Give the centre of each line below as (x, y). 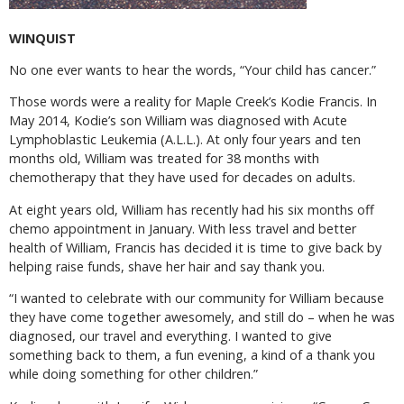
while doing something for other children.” (133, 374)
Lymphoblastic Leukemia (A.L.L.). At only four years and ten (185, 140)
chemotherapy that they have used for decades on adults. (182, 178)
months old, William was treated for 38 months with (164, 159)
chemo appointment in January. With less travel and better (183, 228)
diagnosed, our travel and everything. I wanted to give (170, 336)
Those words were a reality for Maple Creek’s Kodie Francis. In (193, 102)
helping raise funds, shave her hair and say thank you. (167, 266)
